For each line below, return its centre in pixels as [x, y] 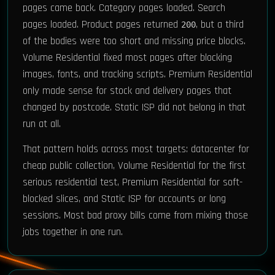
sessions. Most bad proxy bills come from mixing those [135, 215]
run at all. [42, 124]
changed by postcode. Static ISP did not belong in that [134, 107]
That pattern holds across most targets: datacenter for [136, 149]
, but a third [220, 25]
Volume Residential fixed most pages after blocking [127, 58]
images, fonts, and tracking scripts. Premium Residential [137, 74]
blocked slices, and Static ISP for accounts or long [124, 199]
